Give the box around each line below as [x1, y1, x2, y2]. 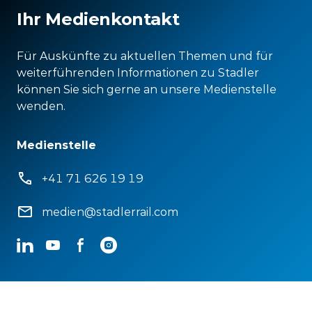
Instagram [100, 237, 157, 251]
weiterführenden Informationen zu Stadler [17, 65, 259, 79]
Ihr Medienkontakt [17, 8, 180, 30]
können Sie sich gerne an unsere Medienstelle [17, 82, 276, 96]
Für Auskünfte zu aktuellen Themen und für [17, 49, 273, 63]
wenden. [17, 99, 65, 113]
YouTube [44, 237, 95, 251]
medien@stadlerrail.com [42, 205, 178, 219]
